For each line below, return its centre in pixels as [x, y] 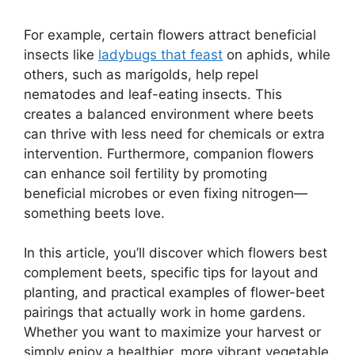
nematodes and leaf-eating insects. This [153, 94]
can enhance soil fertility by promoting [145, 173]
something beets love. [94, 213]
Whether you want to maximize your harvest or [172, 332]
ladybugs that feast [160, 54]
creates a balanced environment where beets [169, 114]
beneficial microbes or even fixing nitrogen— [166, 193]
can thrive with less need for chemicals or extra [174, 134]
